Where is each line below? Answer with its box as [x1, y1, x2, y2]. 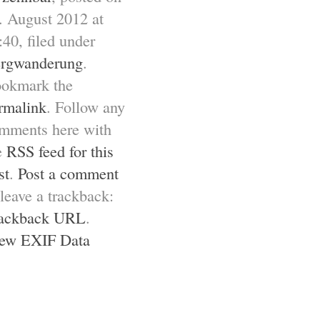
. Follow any [46, 96, 125, 118]
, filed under [19, 29, 95, 51]
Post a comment [18, 162, 119, 184]
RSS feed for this [6, 140, 114, 162]
